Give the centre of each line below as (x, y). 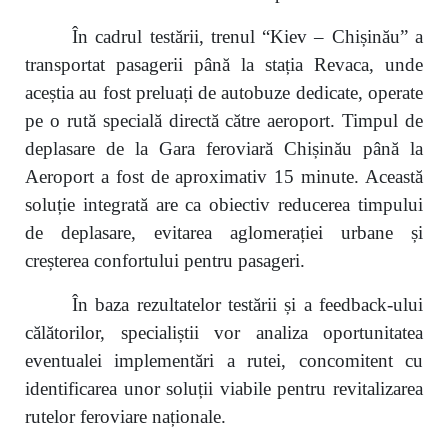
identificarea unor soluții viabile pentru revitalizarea (224, 388)
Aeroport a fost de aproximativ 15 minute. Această (224, 176)
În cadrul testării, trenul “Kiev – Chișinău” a (247, 36)
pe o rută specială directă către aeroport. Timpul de (224, 120)
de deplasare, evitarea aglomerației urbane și (224, 232)
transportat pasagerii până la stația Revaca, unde (224, 64)
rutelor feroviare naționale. (125, 416)
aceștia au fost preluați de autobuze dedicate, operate (224, 92)
